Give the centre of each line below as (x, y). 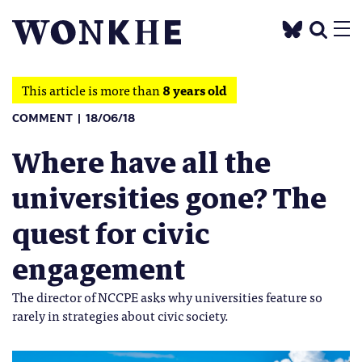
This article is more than (92, 90)
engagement (99, 270)
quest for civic (111, 234)
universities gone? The (169, 199)
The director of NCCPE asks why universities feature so (167, 297)
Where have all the (141, 163)
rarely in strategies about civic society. (120, 315)
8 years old (195, 90)
